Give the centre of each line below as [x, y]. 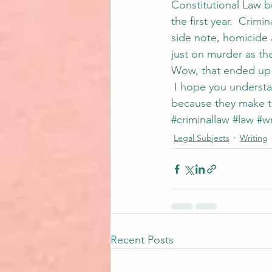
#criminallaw [200, 120]
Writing [254, 138]
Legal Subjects [202, 138]
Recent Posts [142, 240]
